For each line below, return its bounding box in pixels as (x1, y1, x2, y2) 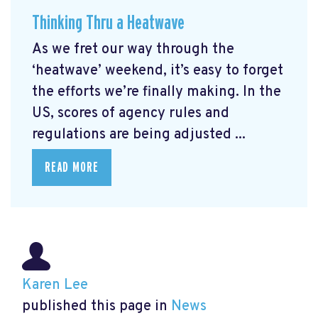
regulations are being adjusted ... (32, 125, 246, 144)
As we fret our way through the (32, 40, 234, 59)
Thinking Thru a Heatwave (32, 13, 185, 34)
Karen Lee (22, 275, 88, 295)
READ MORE (45, 160, 99, 175)
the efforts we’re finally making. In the (32, 82, 281, 102)
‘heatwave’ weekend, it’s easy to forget (32, 61, 283, 80)
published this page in (22, 297, 171, 316)
